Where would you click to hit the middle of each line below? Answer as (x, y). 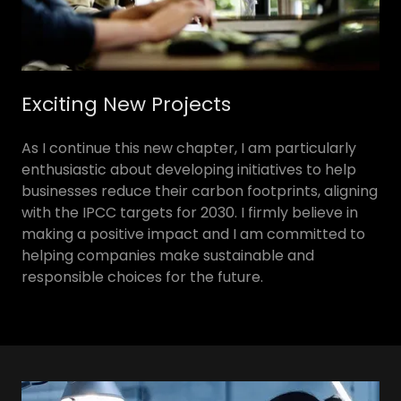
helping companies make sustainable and (168, 255)
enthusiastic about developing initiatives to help (189, 169)
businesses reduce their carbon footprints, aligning (200, 191)
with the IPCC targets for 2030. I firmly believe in (190, 212)
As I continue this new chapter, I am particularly (189, 148)
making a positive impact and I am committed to (193, 234)
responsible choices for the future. (144, 277)
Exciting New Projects (126, 104)
